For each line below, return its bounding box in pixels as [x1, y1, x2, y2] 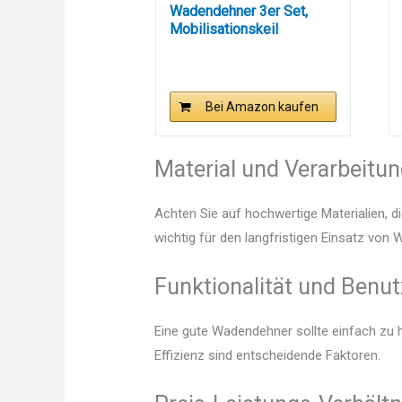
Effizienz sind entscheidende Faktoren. [154, 347, 381, 364]
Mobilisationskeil [169, 21, 278, 39]
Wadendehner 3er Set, [169, 3, 308, 21]
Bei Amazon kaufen [205, 100, 319, 115]
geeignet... [169, 39, 233, 57]
